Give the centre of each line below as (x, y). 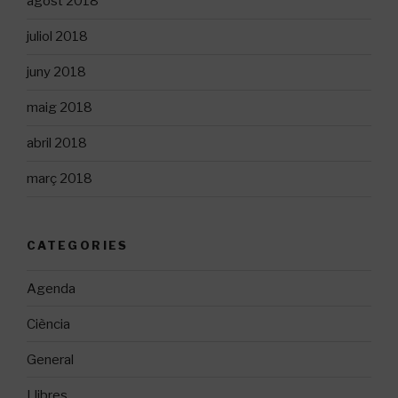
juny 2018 (56, 72)
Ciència (48, 324)
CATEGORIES (78, 245)
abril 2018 (57, 143)
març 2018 (60, 179)
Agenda (51, 288)
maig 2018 (60, 108)
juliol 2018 (57, 37)
